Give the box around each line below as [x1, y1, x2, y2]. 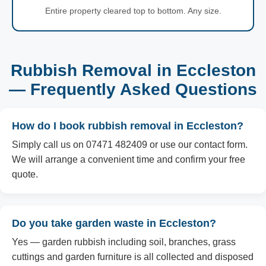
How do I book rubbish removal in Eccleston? [12, 120, 243, 132]
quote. [12, 169, 38, 179]
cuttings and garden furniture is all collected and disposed [12, 252, 254, 262]
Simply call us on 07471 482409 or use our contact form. [12, 140, 248, 150]
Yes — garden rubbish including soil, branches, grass [12, 237, 236, 247]
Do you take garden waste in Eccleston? [12, 217, 216, 229]
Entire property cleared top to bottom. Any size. [45, 6, 221, 15]
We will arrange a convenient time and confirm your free [12, 154, 245, 164]
